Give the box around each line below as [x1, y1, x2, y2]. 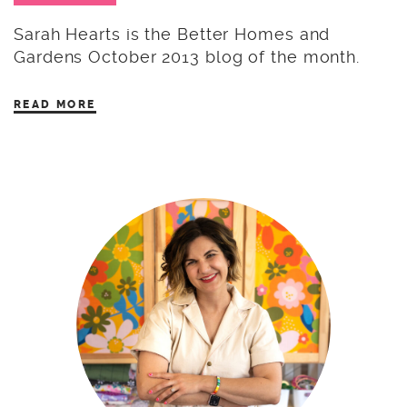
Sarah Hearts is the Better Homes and [14, 24, 331, 44]
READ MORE [14, 97, 96, 111]
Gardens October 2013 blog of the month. [14, 46, 361, 66]
